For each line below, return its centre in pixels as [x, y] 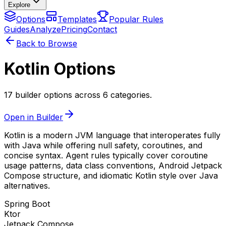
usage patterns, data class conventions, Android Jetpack [113, 165]
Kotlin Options [60, 69]
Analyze [45, 29]
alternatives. [27, 185]
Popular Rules [136, 19]
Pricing [74, 29]
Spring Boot [27, 204]
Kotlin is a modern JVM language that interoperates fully [112, 135]
